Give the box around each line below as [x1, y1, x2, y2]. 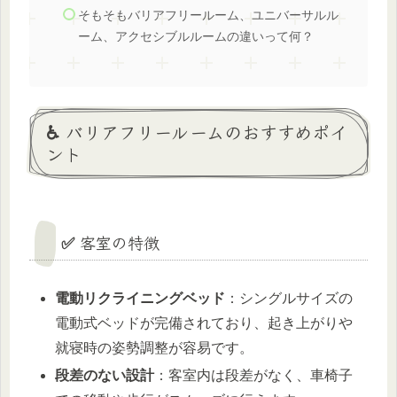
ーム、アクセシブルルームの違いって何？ [78, 29, 315, 43]
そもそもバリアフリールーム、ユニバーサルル [78, 8, 339, 22]
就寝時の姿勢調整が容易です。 [55, 339, 254, 355]
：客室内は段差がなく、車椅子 [154, 368, 354, 384]
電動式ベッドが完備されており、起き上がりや [55, 315, 354, 331]
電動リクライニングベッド [55, 290, 226, 306]
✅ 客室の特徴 [61, 230, 160, 253]
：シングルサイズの [225, 290, 354, 306]
